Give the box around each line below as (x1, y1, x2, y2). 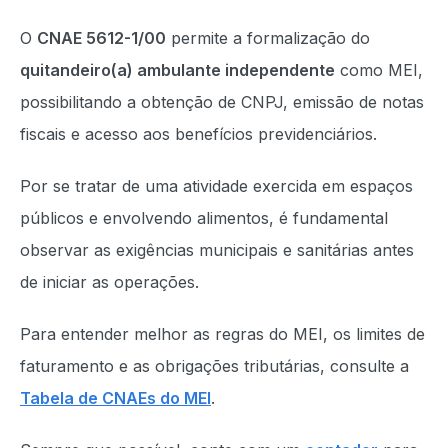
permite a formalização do (166, 28, 370, 48)
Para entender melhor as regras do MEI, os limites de (20, 324, 425, 344)
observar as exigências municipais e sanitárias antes (20, 240, 414, 260)
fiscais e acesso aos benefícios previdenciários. (20, 124, 377, 144)
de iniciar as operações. (20, 272, 199, 292)
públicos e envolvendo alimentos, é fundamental (20, 208, 388, 228)
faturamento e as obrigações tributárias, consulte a (20, 356, 409, 376)
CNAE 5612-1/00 (37, 28, 166, 48)
